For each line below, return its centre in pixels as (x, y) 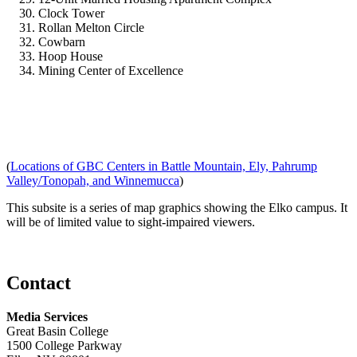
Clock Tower (71, 13)
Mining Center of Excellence (111, 70)
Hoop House (71, 56)
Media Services (47, 316)
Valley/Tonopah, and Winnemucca (93, 180)
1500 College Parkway (64, 345)
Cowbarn (62, 41)
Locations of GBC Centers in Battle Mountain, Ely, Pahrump (164, 166)
